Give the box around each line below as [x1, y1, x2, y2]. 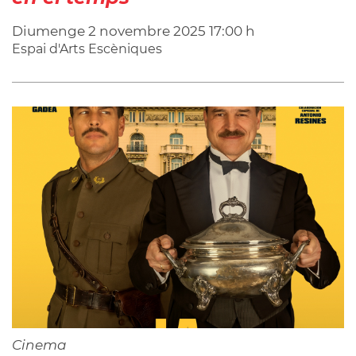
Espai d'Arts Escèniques [12, 41, 162, 57]
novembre [99, 23, 170, 40]
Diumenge [12, 23, 88, 40]
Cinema [12, 336, 67, 353]
